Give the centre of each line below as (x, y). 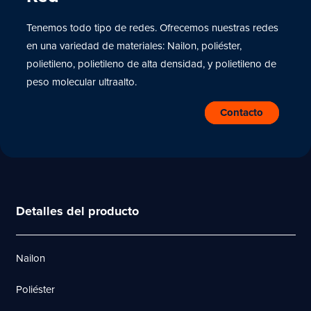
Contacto (242, 113)
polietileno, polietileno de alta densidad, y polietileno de (151, 64)
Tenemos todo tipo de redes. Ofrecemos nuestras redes (152, 27)
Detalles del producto (77, 211)
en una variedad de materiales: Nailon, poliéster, (134, 45)
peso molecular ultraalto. (81, 82)
